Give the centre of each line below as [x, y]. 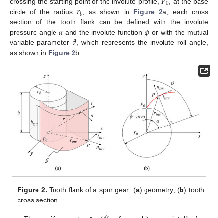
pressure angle [34, 32]
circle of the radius [43, 12]
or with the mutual [179, 32]
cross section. [39, 200]
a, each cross [186, 12]
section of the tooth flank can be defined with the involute [109, 22]
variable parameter [41, 43]
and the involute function [104, 32]
